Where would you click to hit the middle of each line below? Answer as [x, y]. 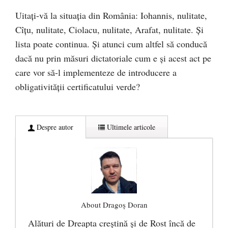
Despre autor [54, 127]
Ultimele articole [130, 127]
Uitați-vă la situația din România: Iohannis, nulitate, [111, 15]
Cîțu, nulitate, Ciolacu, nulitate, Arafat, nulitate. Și [109, 29]
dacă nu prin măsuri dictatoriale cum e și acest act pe [113, 58]
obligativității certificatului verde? [78, 86]
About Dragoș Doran [114, 204]
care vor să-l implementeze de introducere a [96, 72]
